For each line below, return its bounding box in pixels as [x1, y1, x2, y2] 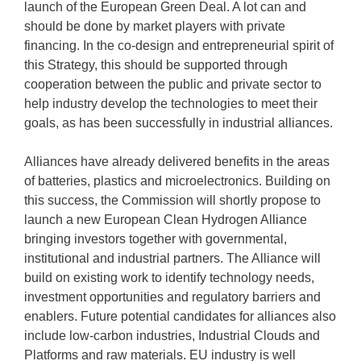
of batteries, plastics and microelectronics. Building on [24, 174, 330, 188]
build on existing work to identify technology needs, [24, 271, 314, 284]
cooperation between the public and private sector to [24, 77, 322, 91]
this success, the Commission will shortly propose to [24, 193, 321, 207]
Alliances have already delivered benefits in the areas [24, 155, 330, 168]
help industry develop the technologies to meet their [24, 97, 317, 110]
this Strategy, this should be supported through [24, 58, 288, 72]
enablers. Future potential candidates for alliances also [24, 309, 336, 323]
